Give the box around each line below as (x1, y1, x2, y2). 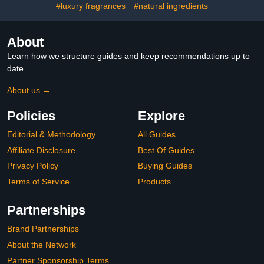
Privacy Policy (7, 161, 58, 171)
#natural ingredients (134, 1, 208, 11)
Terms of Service (7, 176, 70, 186)
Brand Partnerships (7, 224, 79, 234)
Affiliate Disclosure (7, 145, 75, 155)
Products (138, 176, 171, 186)
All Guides (138, 130, 176, 139)
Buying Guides (138, 161, 192, 171)
